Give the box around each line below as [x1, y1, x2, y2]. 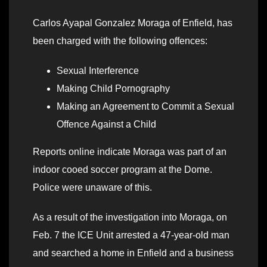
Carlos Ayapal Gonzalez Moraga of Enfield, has [33, 17, 232, 28]
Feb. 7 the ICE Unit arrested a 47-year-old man [33, 229, 229, 240]
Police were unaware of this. [33, 182, 152, 193]
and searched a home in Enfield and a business [33, 247, 234, 258]
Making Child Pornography [57, 83, 170, 94]
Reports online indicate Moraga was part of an [33, 146, 226, 157]
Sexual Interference [57, 65, 139, 76]
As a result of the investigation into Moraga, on [33, 212, 227, 222]
